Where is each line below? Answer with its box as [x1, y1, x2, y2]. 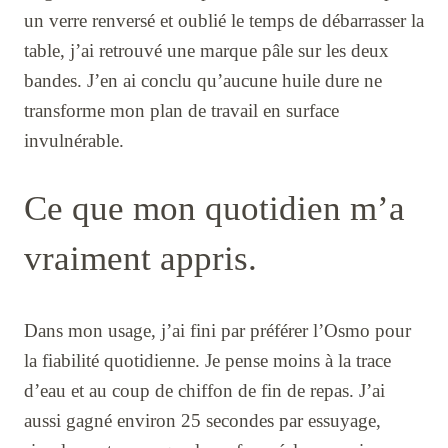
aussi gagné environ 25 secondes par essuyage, [24, 410, 381, 432]
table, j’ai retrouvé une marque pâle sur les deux [24, 39, 389, 61]
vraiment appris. [24, 239, 257, 279]
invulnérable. [24, 129, 124, 151]
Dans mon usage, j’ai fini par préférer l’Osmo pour [24, 320, 411, 342]
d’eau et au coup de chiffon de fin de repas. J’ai [24, 380, 385, 402]
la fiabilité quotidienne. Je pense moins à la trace [24, 350, 391, 372]
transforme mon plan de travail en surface [24, 99, 339, 121]
